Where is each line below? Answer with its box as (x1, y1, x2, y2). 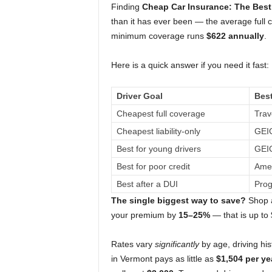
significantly (154, 239, 199, 249)
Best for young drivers (116, 144, 201, 154)
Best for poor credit (116, 161, 190, 171)
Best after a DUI (116, 179, 178, 189)
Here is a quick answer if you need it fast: (110, 60, 269, 70)
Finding (110, 2, 142, 12)
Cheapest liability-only (116, 126, 200, 136)
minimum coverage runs (110, 31, 206, 41)
